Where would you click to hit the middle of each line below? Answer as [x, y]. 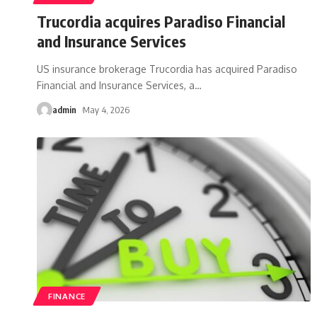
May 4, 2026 [106, 109]
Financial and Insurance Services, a [116, 85]
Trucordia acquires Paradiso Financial [161, 21]
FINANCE [67, 296]
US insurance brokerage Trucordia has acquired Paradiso [167, 69]
